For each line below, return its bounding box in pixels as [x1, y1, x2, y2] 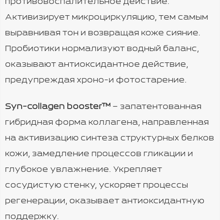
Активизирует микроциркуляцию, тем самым [5, 14, 208, 22]
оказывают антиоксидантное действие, [5, 61, 188, 69]
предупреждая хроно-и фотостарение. [5, 77, 187, 84]
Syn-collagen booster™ [5, 103, 112, 111]
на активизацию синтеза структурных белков [5, 135, 214, 142]
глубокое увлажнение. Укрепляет [5, 166, 162, 174]
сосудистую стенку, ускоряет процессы [5, 182, 188, 190]
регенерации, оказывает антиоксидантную [5, 197, 204, 205]
